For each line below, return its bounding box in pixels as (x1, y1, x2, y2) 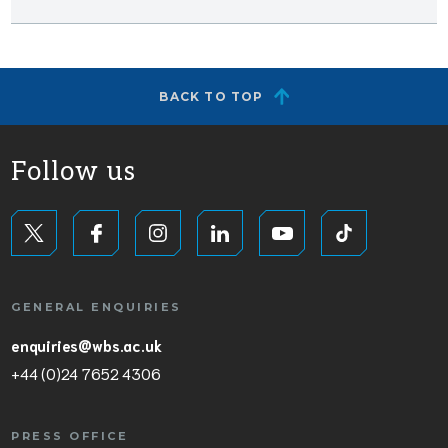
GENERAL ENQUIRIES (11, 299, 182, 314)
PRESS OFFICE (11, 428, 128, 443)
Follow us (11, 155, 136, 188)
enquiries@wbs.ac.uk (11, 334, 162, 355)
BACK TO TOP (159, 88, 264, 104)
